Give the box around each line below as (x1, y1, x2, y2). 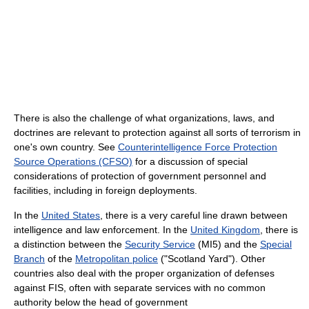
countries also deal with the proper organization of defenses (14, 267, 275, 279)
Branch (14, 252, 45, 264)
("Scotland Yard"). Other (158, 252, 266, 264)
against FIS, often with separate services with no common (14, 281, 266, 293)
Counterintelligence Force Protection (118, 141, 277, 152)
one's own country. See (14, 141, 118, 152)
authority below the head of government (14, 296, 188, 308)
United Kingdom (190, 223, 260, 235)
